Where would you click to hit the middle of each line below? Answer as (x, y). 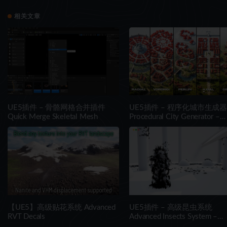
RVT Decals (26, 216)
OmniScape (148, 126)
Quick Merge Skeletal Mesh (53, 117)
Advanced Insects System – (174, 216)
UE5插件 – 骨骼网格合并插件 (56, 108)
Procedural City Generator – (175, 117)
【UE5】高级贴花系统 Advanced (62, 207)
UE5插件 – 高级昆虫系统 (171, 207)
